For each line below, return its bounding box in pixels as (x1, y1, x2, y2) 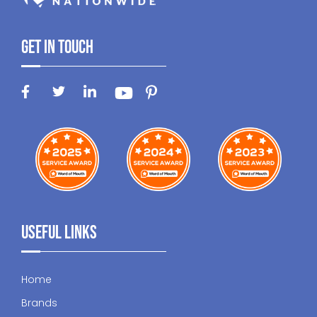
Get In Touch (21, 36, 93, 59)
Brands (21, 296, 57, 311)
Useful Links (21, 221, 97, 244)
